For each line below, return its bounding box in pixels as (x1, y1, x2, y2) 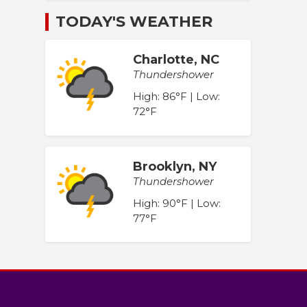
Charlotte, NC (133, 52, 219, 68)
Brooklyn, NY (133, 158, 217, 174)
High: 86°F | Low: (133, 90, 220, 103)
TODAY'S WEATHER (56, 12, 212, 32)
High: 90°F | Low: (133, 196, 221, 210)
